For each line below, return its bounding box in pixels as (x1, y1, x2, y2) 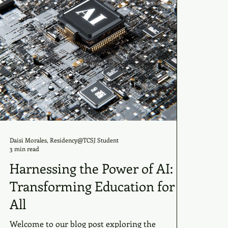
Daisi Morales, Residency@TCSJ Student (10, 135, 119, 144)
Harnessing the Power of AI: (10, 159, 173, 177)
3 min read (10, 145, 39, 153)
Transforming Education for (10, 177, 175, 195)
